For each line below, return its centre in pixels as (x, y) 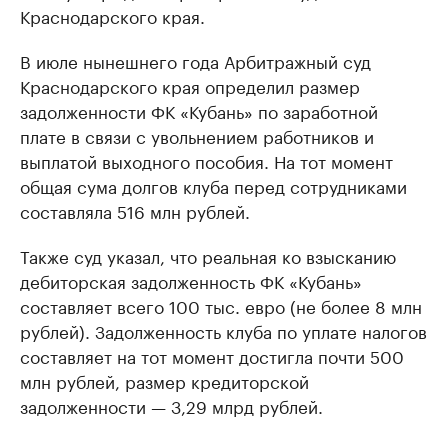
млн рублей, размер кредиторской (164, 379)
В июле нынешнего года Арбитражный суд (195, 59)
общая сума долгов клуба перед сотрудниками (213, 184)
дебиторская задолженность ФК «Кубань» (191, 279)
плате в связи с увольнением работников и (197, 134)
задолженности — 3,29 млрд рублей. (171, 404)
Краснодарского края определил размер (190, 84)
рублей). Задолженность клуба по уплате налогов (223, 329)
